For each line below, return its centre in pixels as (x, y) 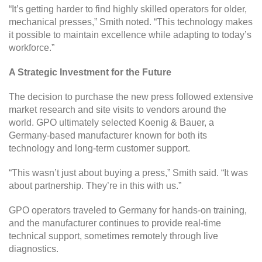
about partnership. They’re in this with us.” (95, 185)
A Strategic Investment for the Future (90, 72)
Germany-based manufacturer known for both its (108, 135)
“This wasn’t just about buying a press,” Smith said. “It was (128, 173)
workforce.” (32, 47)
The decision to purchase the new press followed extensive (131, 96)
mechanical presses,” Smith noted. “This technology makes (131, 22)
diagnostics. (34, 249)
